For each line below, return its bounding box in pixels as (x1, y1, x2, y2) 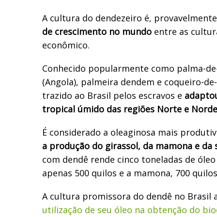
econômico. (42, 39, 90, 51)
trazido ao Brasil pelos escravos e (42, 89, 185, 101)
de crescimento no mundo (42, 25, 152, 37)
